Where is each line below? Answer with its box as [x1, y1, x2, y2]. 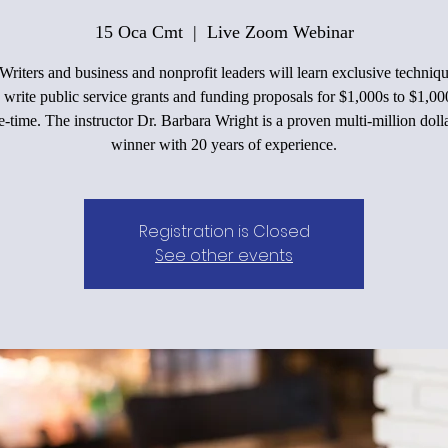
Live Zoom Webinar [206, 21, 354, 42]
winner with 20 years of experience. [111, 135, 337, 153]
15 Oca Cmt [94, 21, 183, 42]
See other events [155, 243, 293, 267]
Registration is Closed [138, 219, 310, 243]
